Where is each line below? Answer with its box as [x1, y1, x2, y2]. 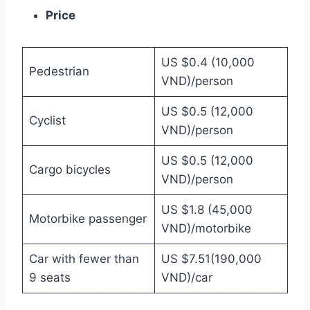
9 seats [28, 270, 71, 284]
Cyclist [28, 113, 66, 127]
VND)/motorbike [161, 221, 251, 235]
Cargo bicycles [28, 162, 111, 176]
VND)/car [161, 270, 212, 284]
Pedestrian [28, 64, 89, 78]
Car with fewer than [28, 251, 139, 266]
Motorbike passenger [28, 211, 147, 226]
